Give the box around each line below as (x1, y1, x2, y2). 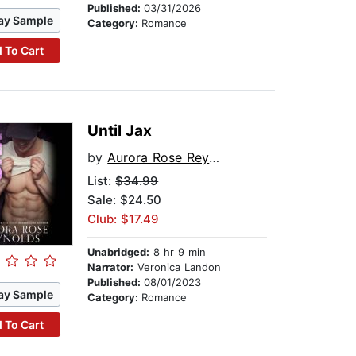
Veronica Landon (133, 261, 222, 274)
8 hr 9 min (149, 246, 207, 259)
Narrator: (87, 261, 134, 274)
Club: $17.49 (87, 211, 160, 227)
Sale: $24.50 (87, 192, 162, 208)
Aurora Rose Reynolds (107, 149, 210, 166)
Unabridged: (87, 246, 150, 259)
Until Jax (87, 122, 153, 141)
